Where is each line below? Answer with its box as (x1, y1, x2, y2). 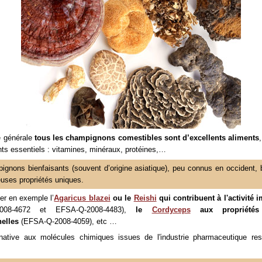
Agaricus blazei (54, 194, 111, 202)
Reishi (133, 194, 157, 202)
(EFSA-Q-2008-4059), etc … (19, 217, 117, 226)
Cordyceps (151, 205, 191, 214)
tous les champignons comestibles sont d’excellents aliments (34, 133, 260, 142)
